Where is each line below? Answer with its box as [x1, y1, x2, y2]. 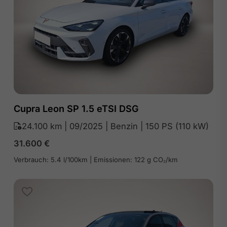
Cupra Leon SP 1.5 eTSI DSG [13, 102, 139, 114]
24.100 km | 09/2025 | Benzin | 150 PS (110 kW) [21, 121, 209, 131]
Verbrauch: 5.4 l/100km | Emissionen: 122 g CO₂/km [13, 155, 178, 164]
